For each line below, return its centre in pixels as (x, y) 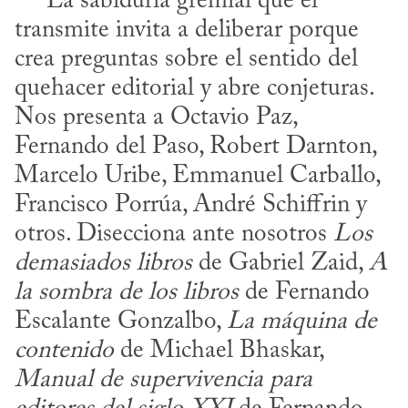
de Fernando (304, 293)
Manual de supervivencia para (163, 381)
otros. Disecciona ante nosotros (174, 235)
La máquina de (302, 322)
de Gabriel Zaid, (280, 264)
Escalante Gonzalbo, (121, 322)
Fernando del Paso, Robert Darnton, (195, 148)
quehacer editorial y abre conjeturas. (194, 89)
